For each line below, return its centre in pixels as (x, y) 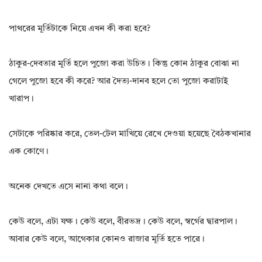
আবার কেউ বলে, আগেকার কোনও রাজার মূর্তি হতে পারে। (107, 240)
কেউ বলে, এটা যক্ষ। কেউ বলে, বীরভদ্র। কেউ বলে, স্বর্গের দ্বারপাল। (123, 222)
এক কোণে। (29, 152)
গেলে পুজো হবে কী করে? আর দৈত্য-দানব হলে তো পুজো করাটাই (118, 82)
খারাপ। (21, 99)
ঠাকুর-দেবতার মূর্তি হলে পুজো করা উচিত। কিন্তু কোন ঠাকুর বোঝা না (124, 64)
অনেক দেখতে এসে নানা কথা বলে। (68, 187)
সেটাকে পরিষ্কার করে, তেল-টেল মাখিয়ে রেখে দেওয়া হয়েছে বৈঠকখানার (130, 135)
